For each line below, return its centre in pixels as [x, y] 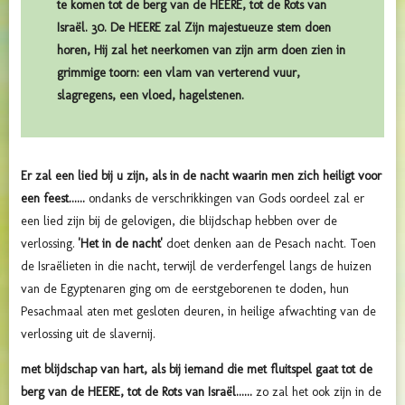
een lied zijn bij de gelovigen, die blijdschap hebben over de [179, 221]
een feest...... [55, 198]
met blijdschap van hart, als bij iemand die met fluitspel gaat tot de [197, 369]
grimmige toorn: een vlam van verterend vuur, [179, 72]
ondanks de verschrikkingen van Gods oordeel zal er [226, 198]
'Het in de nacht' [121, 243]
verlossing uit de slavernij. [92, 334]
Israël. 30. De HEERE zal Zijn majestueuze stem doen [194, 27]
